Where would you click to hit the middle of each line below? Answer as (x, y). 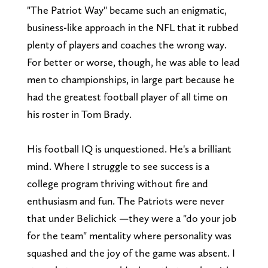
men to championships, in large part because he (130, 79)
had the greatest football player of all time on (127, 96)
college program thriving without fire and (117, 183)
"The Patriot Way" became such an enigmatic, (127, 10)
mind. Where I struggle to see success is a (118, 166)
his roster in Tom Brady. (80, 114)
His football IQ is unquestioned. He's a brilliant (129, 148)
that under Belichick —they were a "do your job (131, 218)
